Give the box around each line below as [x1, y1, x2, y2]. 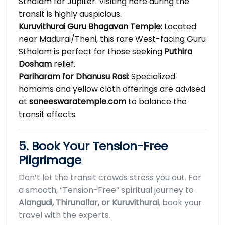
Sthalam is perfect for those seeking [19, 46, 164, 58]
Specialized [129, 71, 175, 83]
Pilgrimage [19, 152, 81, 169]
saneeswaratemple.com [29, 96, 126, 108]
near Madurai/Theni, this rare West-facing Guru [19, 33, 206, 45]
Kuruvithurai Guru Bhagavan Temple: [19, 21, 162, 33]
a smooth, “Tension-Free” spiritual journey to [19, 184, 194, 196]
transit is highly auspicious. [19, 8, 122, 20]
